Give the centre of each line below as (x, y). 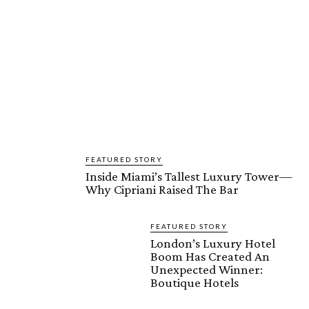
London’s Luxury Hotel (213, 243)
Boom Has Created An (210, 256)
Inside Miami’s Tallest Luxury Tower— (189, 176)
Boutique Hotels (195, 282)
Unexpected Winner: (207, 269)
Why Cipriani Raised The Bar (162, 189)
